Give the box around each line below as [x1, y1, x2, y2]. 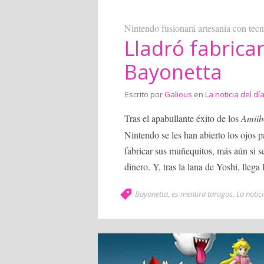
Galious [164, 89, 192, 100]
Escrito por [125, 89, 164, 100]
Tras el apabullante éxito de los [124, 112, 241, 124]
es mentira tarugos [171, 189, 233, 199]
